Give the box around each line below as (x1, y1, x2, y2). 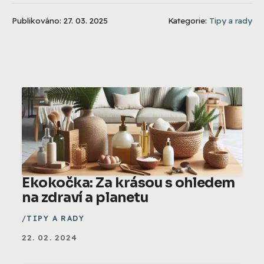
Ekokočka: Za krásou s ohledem (22, 174, 235, 192)
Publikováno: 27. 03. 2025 (12, 15, 108, 25)
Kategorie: (168, 15, 209, 25)
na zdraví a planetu (22, 189, 148, 206)
